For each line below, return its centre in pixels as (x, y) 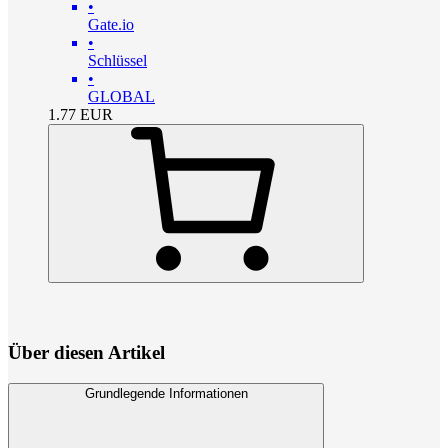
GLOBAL (121, 97)
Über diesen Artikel (86, 353)
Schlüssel (117, 61)
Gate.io (111, 25)
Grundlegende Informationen (166, 393)
